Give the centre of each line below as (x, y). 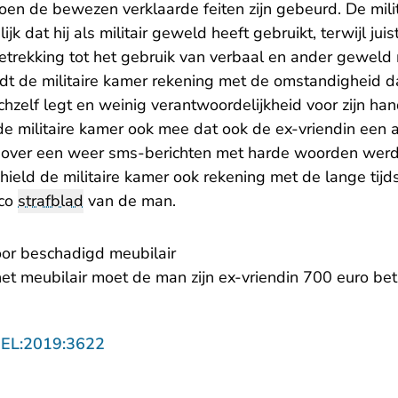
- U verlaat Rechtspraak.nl (201, 343)
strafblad (51, 201)
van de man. (130, 201)
